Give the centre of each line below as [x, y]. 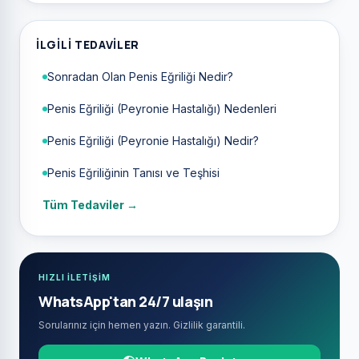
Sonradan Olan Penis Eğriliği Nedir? [140, 77]
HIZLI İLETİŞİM [75, 278]
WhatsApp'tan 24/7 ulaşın [126, 302]
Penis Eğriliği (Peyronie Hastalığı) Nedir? [153, 141]
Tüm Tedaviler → [90, 205]
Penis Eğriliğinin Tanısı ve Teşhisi [133, 173]
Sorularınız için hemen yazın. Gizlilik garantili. [142, 325]
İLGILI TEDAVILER [88, 45]
